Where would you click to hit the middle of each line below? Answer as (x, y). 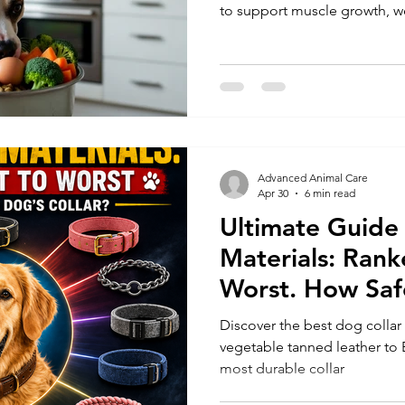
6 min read (330, 193)
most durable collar (282, 368)
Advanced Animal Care (313, 178)
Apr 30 (273, 193)
